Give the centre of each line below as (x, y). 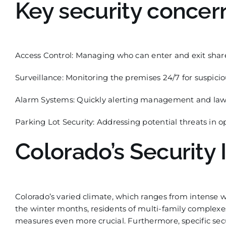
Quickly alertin (104, 100)
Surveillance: (39, 77)
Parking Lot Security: (55, 122)
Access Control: (44, 55)
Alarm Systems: (45, 100)
